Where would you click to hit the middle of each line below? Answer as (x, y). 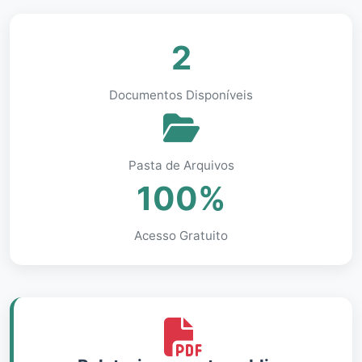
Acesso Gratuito (181, 236)
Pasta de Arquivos (181, 165)
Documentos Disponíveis (181, 95)
